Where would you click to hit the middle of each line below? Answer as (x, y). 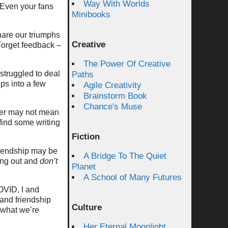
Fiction (86, 137)
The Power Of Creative (127, 64)
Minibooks (91, 15)
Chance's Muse (113, 107)
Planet (84, 167)
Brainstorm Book (115, 96)
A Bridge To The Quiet (125, 156)
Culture (87, 207)
